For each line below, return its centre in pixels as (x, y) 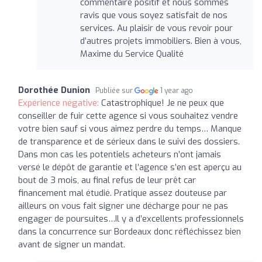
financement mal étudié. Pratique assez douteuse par (123, 193)
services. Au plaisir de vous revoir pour (156, 28)
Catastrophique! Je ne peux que (163, 103)
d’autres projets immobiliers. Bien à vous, (161, 41)
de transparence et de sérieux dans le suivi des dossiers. (129, 141)
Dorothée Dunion (54, 90)
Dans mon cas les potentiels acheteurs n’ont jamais (120, 154)
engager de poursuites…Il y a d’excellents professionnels (131, 218)
